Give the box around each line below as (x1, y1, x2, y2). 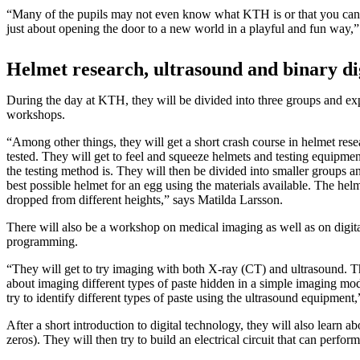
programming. (6, 234, 78, 248)
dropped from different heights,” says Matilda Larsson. (6, 192, 283, 207)
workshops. (6, 107, 65, 121)
